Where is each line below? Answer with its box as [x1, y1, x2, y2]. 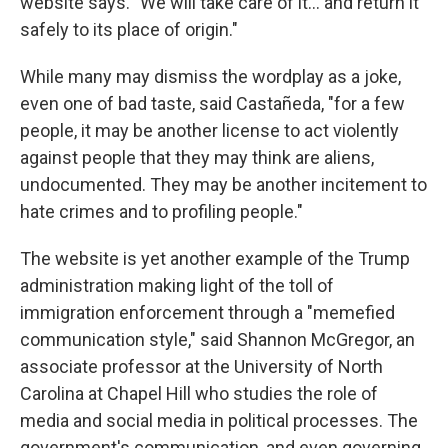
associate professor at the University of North [20, 356, 383, 378]
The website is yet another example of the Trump [20, 248, 410, 270]
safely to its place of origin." [20, 19, 238, 41]
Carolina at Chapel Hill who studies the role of [20, 383, 378, 405]
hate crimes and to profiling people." [20, 201, 303, 223]
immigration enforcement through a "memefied [20, 302, 395, 324]
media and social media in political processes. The [20, 410, 418, 432]
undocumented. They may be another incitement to [20, 174, 427, 196]
